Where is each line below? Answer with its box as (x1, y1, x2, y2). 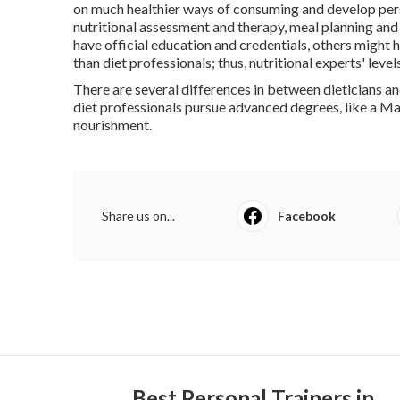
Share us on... (102, 207, 175, 223)
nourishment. (73, 115, 152, 133)
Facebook (277, 207, 336, 223)
